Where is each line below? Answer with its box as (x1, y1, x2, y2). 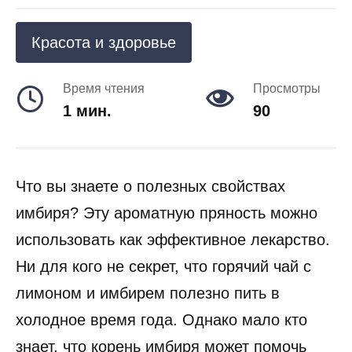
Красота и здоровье (31, 34, 176, 51)
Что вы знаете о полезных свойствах (16, 178, 285, 195)
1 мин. (63, 102, 112, 119)
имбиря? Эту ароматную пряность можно (16, 204, 317, 222)
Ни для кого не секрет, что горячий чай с (16, 258, 311, 275)
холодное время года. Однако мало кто (16, 311, 307, 328)
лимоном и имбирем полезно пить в (16, 284, 280, 302)
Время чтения (63, 82, 145, 95)
